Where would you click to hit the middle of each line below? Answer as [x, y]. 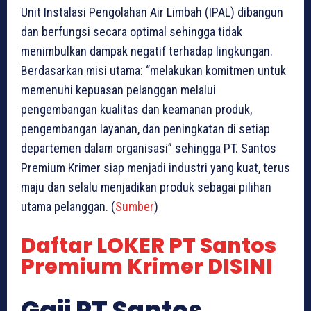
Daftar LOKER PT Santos [149, 246]
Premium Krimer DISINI [147, 267]
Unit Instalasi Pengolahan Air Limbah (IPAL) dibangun [152, 12]
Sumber [135, 207]
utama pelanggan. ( [68, 207]
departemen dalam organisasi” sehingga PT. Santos [149, 149]
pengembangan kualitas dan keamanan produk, [136, 110]
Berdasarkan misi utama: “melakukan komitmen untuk [153, 71]
